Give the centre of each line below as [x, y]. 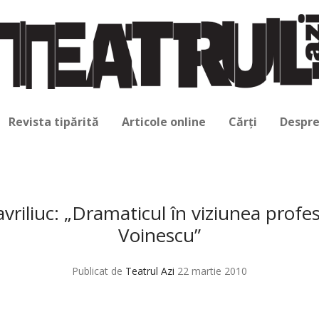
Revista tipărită [53, 122]
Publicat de [99, 271]
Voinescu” [159, 235]
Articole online [163, 122]
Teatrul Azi [150, 271]
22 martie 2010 [212, 271]
